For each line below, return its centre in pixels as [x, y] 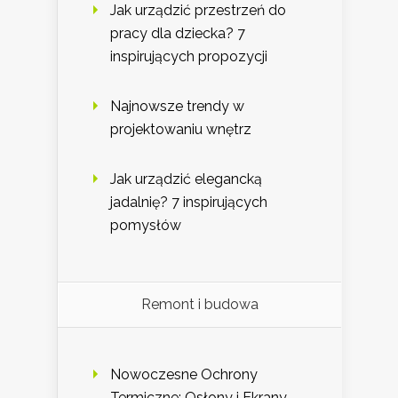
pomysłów [146, 225]
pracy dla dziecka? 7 [178, 33]
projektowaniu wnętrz [181, 129]
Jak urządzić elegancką [186, 179]
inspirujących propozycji [189, 56]
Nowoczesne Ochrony [184, 374]
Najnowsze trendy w [177, 106]
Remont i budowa [199, 304]
